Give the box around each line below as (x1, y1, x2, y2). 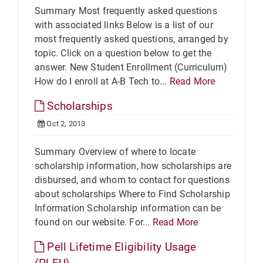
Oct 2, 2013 (45, 119, 86, 128)
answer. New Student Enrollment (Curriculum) (35, 62, 228, 73)
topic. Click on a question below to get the (35, 48, 212, 59)
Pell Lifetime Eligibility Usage (44, 240, 197, 254)
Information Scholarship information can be (35, 203, 221, 214)
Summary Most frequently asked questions (35, 5, 217, 16)
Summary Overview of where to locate (35, 146, 195, 157)
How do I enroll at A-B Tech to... (35, 76, 170, 87)
